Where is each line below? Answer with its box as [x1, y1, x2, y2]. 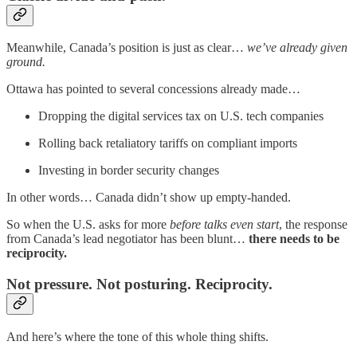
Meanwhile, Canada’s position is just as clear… [6, 41, 247, 55]
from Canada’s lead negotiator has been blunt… [6, 232, 249, 246]
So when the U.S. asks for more [6, 218, 170, 232]
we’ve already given [247, 41, 347, 55]
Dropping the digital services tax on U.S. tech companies [38, 109, 324, 124]
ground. [6, 55, 45, 69]
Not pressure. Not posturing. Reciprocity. [6, 275, 273, 292]
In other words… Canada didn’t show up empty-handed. [6, 190, 291, 205]
